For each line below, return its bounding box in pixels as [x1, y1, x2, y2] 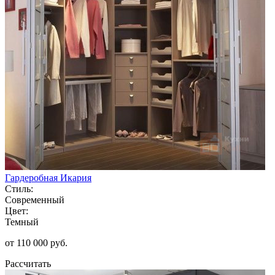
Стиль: [5, 183, 33, 194]
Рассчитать [5, 258, 51, 269]
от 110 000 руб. [5, 237, 68, 248]
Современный [5, 194, 64, 205]
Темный [5, 216, 39, 227]
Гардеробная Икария [5, 172, 91, 183]
